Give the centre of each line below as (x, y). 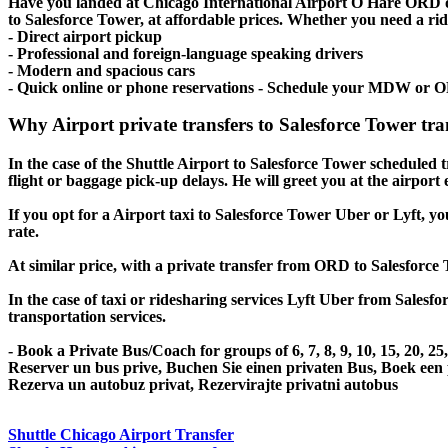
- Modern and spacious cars (101, 70)
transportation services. (87, 317)
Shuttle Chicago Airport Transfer (121, 435)
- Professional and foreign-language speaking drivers (185, 53)
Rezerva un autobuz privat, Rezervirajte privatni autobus (203, 385)
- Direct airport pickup (85, 36)
